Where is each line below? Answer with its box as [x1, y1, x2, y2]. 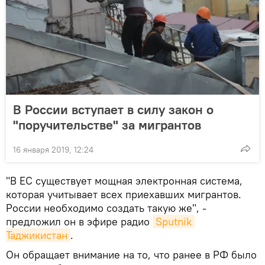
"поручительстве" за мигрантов [13, 116, 201, 133]
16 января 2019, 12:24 [13, 144, 93, 155]
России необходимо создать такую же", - [6, 201, 206, 215]
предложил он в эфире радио [6, 214, 153, 228]
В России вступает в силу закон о [13, 101, 214, 118]
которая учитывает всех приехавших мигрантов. [6, 187, 241, 201]
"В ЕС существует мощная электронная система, [6, 173, 243, 188]
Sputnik [156, 214, 192, 228]
